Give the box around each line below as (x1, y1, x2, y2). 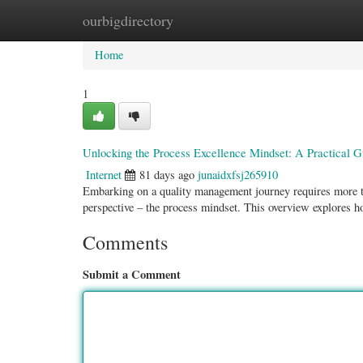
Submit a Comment (83, 266, 181, 283)
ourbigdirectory (83, 11, 173, 30)
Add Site (269, 12, 310, 28)
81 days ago (139, 167, 194, 182)
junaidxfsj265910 (198, 167, 278, 182)
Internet (86, 167, 122, 182)
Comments (83, 229, 168, 255)
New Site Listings (160, 12, 245, 28)
